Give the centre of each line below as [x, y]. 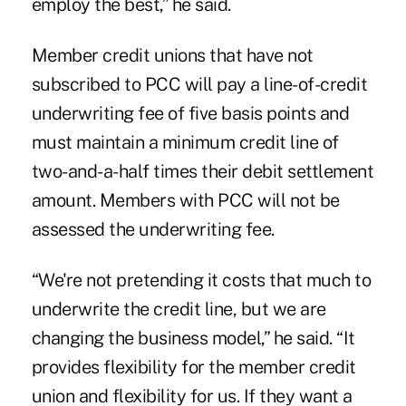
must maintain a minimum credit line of [185, 142]
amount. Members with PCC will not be [185, 200]
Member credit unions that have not [172, 55]
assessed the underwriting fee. [153, 229]
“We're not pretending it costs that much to [201, 280]
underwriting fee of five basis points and [190, 113]
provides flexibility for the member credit [193, 367]
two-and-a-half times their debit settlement [203, 171]
